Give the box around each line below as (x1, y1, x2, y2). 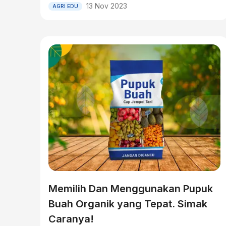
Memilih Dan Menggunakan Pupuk (48, 183, 213, 195)
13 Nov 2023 (86, 2, 127, 10)
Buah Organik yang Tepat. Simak (48, 198, 207, 210)
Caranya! (48, 213, 94, 225)
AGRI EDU (52, 3, 78, 9)
